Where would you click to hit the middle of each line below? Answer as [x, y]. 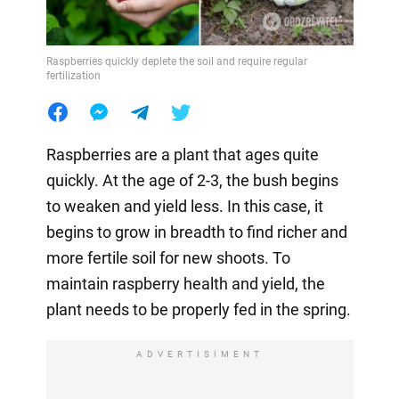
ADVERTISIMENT [199, 354]
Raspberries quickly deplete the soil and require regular [176, 61]
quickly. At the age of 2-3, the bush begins [192, 180]
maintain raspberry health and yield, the [185, 283]
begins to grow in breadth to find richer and [196, 232]
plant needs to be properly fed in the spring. [198, 309]
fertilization [73, 75]
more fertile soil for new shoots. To [168, 257]
